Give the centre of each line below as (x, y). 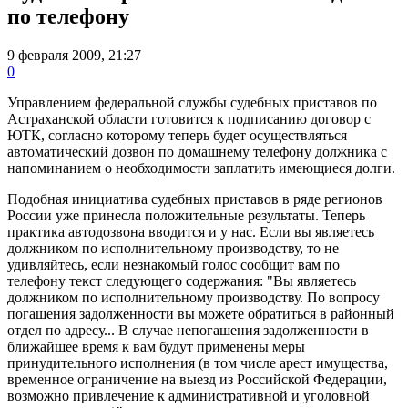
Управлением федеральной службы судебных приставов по (192, 102)
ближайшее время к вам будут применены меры (156, 346)
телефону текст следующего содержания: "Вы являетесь (182, 280)
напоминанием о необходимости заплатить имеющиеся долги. (201, 168)
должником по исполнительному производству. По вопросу (194, 297)
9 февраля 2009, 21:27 (74, 55)
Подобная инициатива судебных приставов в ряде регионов (195, 199)
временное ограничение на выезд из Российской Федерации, (197, 379)
